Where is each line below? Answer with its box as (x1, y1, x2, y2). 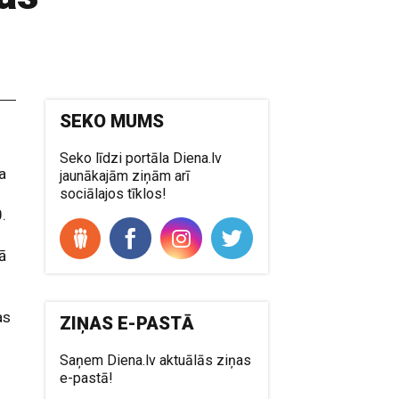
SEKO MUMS (60, 110, 165, 132)
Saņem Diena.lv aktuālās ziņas (60, 352, 252, 369)
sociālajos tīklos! (60, 185, 167, 202)
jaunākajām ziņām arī (60, 167, 191, 184)
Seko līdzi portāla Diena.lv (60, 150, 223, 167)
